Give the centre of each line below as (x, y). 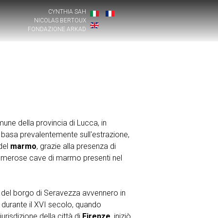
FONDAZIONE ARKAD (57, 29)
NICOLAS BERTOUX (60, 20)
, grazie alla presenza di (76, 146)
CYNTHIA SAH (67, 12)
